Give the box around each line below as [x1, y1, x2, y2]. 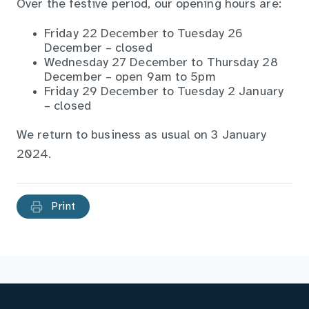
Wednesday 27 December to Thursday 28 [44, 56, 278, 70]
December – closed [44, 41, 152, 55]
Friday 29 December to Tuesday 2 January [44, 85, 283, 99]
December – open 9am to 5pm [44, 70, 216, 84]
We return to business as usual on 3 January [17, 128, 267, 142]
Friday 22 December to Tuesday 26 [44, 27, 243, 41]
